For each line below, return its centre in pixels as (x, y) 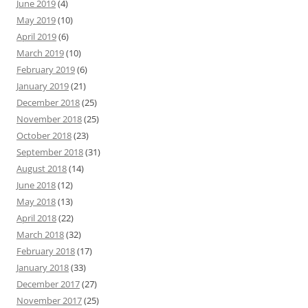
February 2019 (46, 69)
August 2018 (42, 168)
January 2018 (43, 267)
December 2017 (48, 284)
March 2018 (40, 234)
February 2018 (46, 251)
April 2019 (36, 36)
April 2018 (36, 218)
